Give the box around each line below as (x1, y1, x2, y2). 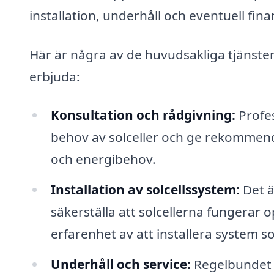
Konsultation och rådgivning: (50, 106, 235, 124)
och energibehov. (50, 150, 156, 168)
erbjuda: (29, 67, 80, 85)
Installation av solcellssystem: (50, 181, 240, 199)
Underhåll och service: (50, 255, 191, 273)
